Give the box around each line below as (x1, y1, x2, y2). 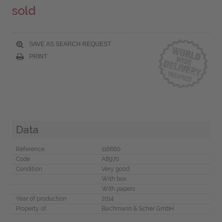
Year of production (15, 195, 66, 202)
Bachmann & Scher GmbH (101, 205, 174, 212)
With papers (101, 185, 135, 192)
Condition (15, 165, 42, 172)
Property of (15, 205, 46, 212)
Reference (15, 145, 45, 153)
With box (101, 175, 126, 182)
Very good (101, 165, 129, 172)
